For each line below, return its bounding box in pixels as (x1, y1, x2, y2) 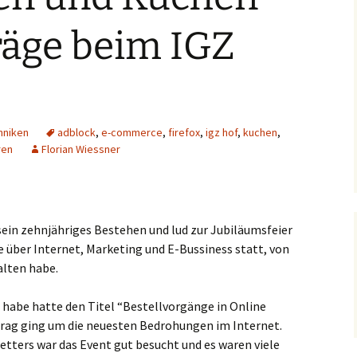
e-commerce (101, 125, 163, 139)
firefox (168, 125, 200, 139)
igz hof (206, 125, 237, 139)
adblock (57, 125, 96, 139)
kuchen (243, 125, 277, 139)
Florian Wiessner (41, 142, 120, 156)
